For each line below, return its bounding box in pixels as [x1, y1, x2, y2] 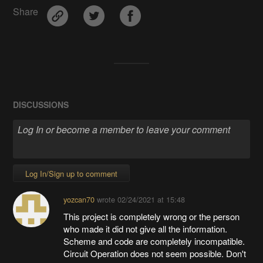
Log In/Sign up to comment [25, 167, 118, 179]
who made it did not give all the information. [63, 222, 227, 235]
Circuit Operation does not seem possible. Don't [63, 247, 246, 259]
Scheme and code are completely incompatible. [63, 234, 245, 247]
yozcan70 [63, 193, 95, 205]
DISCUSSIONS [13, 99, 69, 111]
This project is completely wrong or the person [63, 210, 240, 222]
